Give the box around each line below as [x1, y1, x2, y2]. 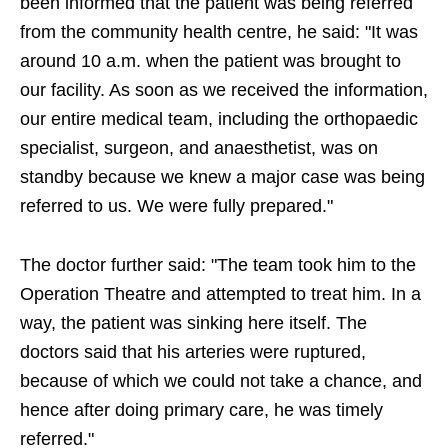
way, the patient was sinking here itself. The [20, 313, 367, 334]
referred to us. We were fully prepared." [20, 196, 333, 217]
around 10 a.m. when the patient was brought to [20, 51, 401, 72]
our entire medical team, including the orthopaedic [20, 109, 418, 130]
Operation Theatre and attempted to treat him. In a [20, 284, 421, 305]
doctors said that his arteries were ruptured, [20, 342, 366, 363]
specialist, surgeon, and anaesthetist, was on [20, 138, 378, 159]
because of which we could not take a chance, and [20, 371, 422, 392]
